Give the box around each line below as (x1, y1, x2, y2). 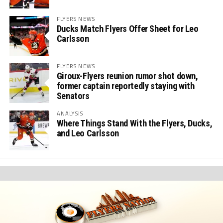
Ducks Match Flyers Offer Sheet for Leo (56, 23, 199, 34)
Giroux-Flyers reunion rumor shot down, (56, 71, 198, 82)
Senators (56, 91, 90, 102)
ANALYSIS (56, 109, 84, 118)
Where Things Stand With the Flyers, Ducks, (56, 118, 213, 129)
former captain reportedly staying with (56, 81, 195, 92)
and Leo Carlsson (56, 128, 119, 139)
